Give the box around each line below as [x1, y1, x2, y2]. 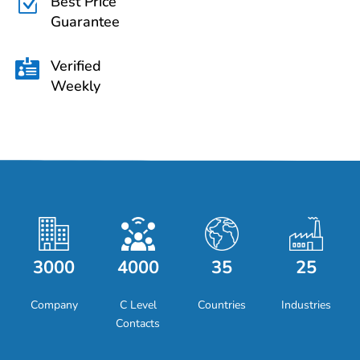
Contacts [116, 316, 161, 331]
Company [30, 297, 78, 313]
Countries [198, 297, 247, 313]
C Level [119, 297, 157, 313]
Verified [51, 56, 101, 76]
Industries [280, 297, 331, 313]
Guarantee [51, 12, 120, 31]
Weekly [51, 76, 100, 96]
